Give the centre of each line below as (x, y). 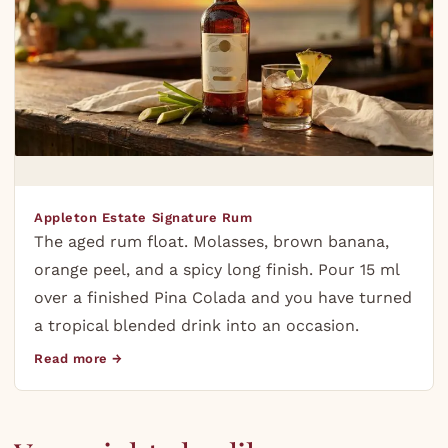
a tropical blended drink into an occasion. (197, 325)
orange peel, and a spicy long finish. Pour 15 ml (217, 269)
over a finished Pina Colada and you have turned (223, 297)
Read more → (78, 358)
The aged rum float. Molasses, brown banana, (212, 241)
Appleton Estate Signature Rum (143, 217)
